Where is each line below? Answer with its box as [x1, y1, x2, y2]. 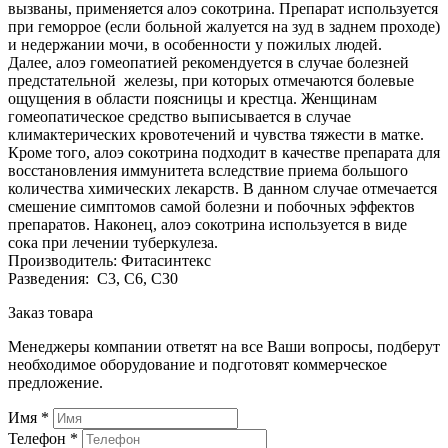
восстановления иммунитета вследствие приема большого [8, 161, 408, 179]
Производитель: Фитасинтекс [8, 251, 211, 269]
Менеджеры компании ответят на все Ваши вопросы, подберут [8, 337, 440, 355]
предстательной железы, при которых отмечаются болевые [8, 71, 414, 89]
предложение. [8, 373, 103, 391]
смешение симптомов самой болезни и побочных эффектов [8, 197, 415, 215]
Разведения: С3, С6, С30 [8, 269, 178, 287]
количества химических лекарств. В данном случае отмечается [8, 179, 437, 197]
